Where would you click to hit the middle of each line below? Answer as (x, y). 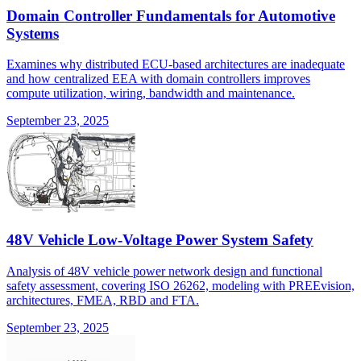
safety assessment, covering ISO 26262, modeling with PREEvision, (180, 285)
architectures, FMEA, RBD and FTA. (103, 300)
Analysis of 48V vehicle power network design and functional (164, 271)
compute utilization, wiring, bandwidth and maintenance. (151, 93)
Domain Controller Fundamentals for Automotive (171, 15)
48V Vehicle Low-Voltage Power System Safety (160, 240)
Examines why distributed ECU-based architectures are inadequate (176, 64)
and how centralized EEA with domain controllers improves (158, 79)
